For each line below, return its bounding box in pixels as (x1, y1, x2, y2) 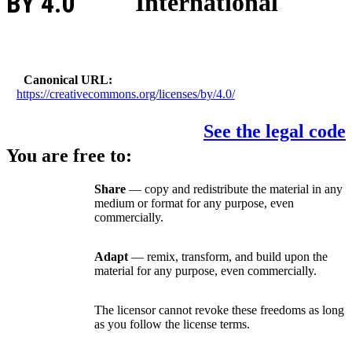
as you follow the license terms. (94, 317, 250, 332)
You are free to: (6, 145, 132, 167)
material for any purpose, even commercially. (94, 264, 317, 278)
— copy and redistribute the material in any (126, 182, 343, 196)
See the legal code (203, 121, 346, 142)
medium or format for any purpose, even (94, 196, 294, 211)
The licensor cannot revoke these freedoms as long (94, 303, 344, 317)
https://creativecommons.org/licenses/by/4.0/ (16, 86, 235, 101)
